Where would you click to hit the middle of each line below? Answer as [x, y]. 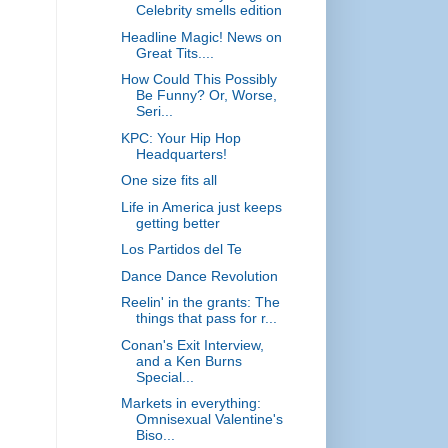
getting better [177, 222]
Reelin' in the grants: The [200, 302]
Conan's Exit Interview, [192, 344]
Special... [164, 376]
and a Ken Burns [188, 360]
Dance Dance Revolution [199, 275]
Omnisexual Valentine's [209, 419]
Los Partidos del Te [181, 249]
